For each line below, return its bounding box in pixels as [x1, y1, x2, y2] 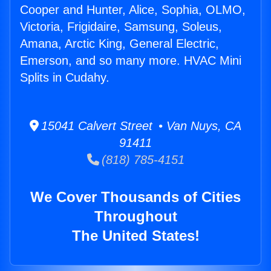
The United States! [71, 227, 200, 244]
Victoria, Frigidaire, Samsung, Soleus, [20, 20, 222, 34]
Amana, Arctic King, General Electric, [20, 37, 219, 51]
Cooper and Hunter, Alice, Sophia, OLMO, [20, 3, 246, 17]
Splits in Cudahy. [20, 71, 109, 85]
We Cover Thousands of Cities [30, 189, 241, 206]
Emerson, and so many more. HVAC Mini [20, 54, 241, 68]
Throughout [94, 208, 177, 225]
